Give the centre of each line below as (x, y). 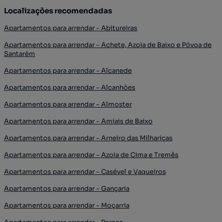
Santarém (20, 54)
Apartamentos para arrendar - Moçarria (67, 205)
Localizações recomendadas (58, 11)
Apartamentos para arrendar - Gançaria (67, 189)
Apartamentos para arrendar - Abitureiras (71, 28)
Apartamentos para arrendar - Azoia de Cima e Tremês (91, 155)
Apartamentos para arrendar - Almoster (68, 104)
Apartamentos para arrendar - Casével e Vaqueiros (85, 172)
